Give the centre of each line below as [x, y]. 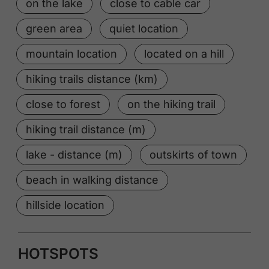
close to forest [63, 104]
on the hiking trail [171, 104]
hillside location [65, 205]
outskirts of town [193, 155]
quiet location [144, 29]
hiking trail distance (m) [86, 130]
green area [54, 29]
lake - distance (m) [74, 155]
